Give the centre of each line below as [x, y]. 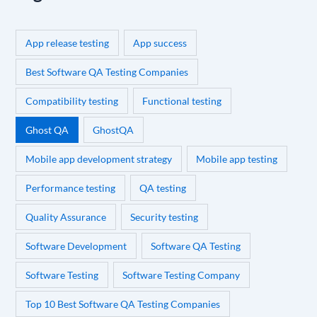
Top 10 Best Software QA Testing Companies [123, 304]
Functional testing [182, 101]
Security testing [165, 217]
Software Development [76, 246]
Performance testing [71, 188]
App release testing [68, 43]
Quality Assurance [66, 217]
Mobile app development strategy [99, 159]
